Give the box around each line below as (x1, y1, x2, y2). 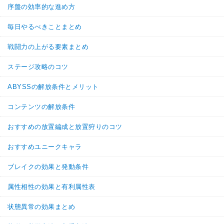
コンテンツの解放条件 (7, 102, 75, 110)
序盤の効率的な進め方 (7, 2, 75, 10)
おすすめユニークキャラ (7, 142, 82, 150)
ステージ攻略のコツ (7, 62, 68, 70)
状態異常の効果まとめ (7, 202, 75, 210)
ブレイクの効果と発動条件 (7, 162, 89, 170)
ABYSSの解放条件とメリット (7, 82, 99, 90)
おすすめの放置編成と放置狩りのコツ (7, 122, 122, 130)
